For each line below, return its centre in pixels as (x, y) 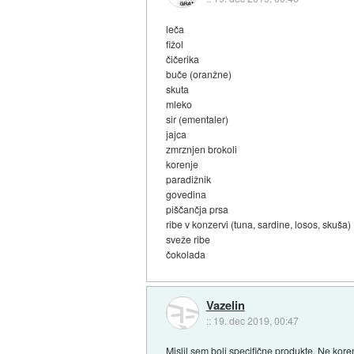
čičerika (183, 59)
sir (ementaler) (198, 119)
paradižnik (189, 179)
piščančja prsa (198, 209)
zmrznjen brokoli (202, 149)
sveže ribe (188, 239)
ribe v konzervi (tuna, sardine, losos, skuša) (259, 224)
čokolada (186, 254)
